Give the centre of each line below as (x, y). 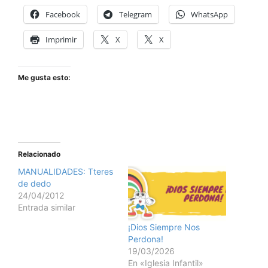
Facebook (63, 14)
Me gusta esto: (44, 77)
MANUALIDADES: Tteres (66, 171)
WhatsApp (209, 14)
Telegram (135, 14)
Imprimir (61, 39)
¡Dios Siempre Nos (164, 227)
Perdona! (146, 239)
